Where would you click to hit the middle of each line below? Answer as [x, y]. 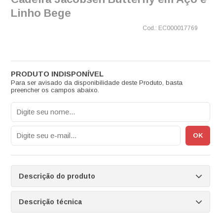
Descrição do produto [57, 176]
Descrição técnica [50, 202]
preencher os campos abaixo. [55, 90]
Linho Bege [41, 13]
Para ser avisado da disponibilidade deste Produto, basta [96, 82]
